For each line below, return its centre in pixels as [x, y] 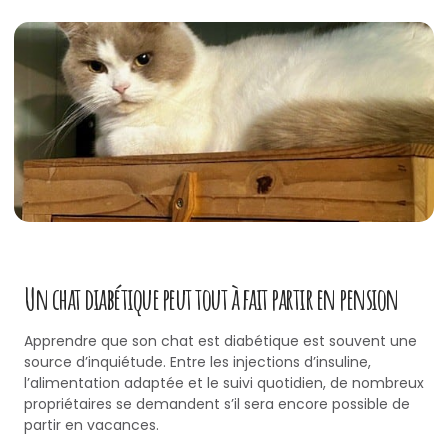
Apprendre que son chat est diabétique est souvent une [220, 341]
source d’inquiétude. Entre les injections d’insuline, [197, 362]
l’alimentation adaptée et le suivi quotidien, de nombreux [224, 383]
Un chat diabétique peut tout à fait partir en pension [211, 299]
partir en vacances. [91, 425]
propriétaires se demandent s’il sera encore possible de [217, 404]
